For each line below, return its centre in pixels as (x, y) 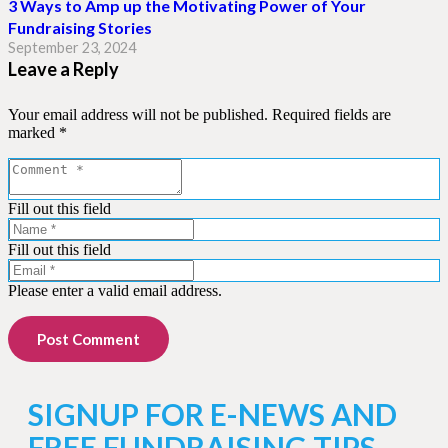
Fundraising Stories (80, 27)
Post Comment (88, 338)
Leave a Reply (63, 68)
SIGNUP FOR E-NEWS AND (212, 413)
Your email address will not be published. (138, 114)
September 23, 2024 (72, 47)
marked (33, 132)
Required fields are (331, 114)
